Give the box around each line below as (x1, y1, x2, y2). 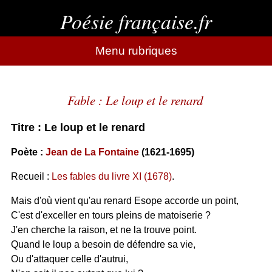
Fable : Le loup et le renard (67, 92, 203, 109)
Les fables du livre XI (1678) (51, 171, 172, 182)
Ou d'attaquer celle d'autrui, (10, 254, 128, 264)
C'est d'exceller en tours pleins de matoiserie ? (10, 210, 211, 220)
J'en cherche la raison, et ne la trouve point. (10, 225, 197, 235)
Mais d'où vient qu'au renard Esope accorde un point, (10, 195, 239, 206)
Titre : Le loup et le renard (10, 121, 145, 134)
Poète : (10, 147, 46, 157)
